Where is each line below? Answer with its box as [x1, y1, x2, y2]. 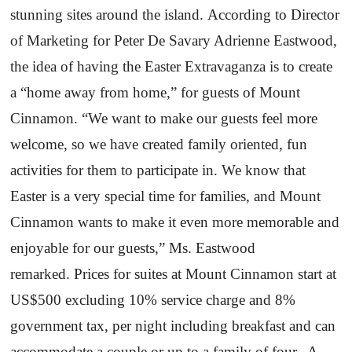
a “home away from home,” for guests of [10, 83, 260, 101]
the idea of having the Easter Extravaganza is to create [10, 57, 333, 75]
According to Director [207, 5, 340, 23]
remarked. [10, 265, 71, 282]
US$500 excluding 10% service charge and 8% [10, 291, 296, 308]
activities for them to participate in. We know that [10, 161, 306, 178]
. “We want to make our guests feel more [74, 109, 318, 126]
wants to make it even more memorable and [74, 213, 340, 230]
